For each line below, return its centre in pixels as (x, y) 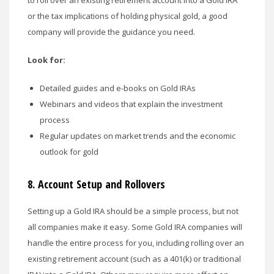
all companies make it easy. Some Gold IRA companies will (135, 227)
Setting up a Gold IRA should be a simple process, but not (133, 211)
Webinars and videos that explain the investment (131, 104)
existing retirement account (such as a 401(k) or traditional (134, 258)
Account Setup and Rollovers (102, 184)
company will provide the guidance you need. (111, 31)
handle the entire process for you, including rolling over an (136, 243)
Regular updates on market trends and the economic (138, 135)
